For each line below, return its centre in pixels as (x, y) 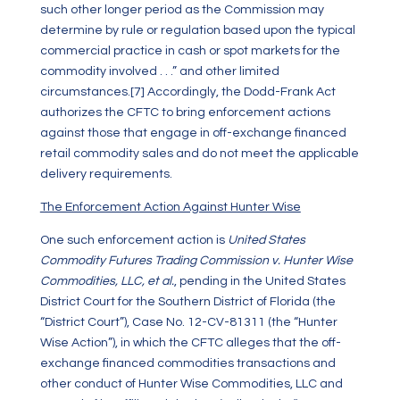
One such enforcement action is (133, 240)
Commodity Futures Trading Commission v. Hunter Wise (196, 261)
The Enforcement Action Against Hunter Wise (170, 207)
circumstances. (85, 92)
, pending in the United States (259, 281)
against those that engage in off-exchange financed (193, 133)
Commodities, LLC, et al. (107, 281)
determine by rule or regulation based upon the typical (197, 30)
